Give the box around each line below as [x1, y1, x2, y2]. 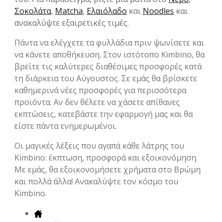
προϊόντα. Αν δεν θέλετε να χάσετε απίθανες [14, 97, 180, 108]
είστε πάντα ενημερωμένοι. [14, 120, 117, 132]
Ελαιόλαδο [87, 5, 127, 17]
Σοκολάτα [14, 5, 51, 17]
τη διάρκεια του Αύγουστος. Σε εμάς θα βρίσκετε [14, 73, 197, 84]
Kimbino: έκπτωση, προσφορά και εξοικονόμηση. [14, 152, 198, 164]
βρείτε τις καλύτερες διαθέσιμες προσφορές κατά [14, 61, 202, 72]
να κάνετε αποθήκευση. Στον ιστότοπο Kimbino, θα [14, 49, 205, 60]
